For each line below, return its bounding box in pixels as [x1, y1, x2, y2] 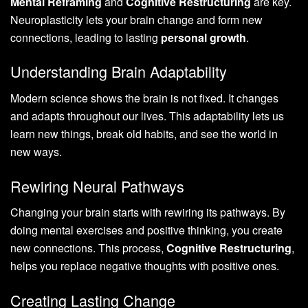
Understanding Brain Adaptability [10, 60, 227, 82]
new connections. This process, [10, 240, 166, 256]
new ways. [10, 144, 62, 159]
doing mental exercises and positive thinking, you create [10, 222, 283, 239]
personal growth [161, 29, 246, 45]
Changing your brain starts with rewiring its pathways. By [10, 204, 285, 221]
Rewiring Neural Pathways [10, 175, 184, 197]
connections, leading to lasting [10, 29, 161, 45]
